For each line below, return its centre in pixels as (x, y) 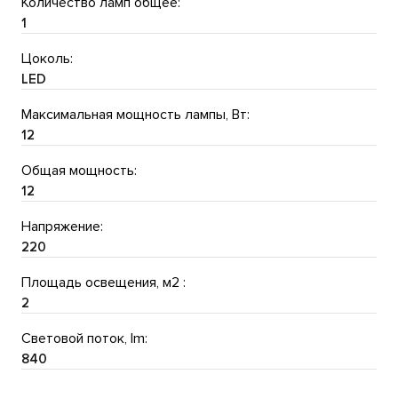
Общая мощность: (79, 170)
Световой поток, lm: (84, 338)
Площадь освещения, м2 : (103, 282)
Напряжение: (62, 226)
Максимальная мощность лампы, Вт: (135, 114)
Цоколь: (47, 58)
